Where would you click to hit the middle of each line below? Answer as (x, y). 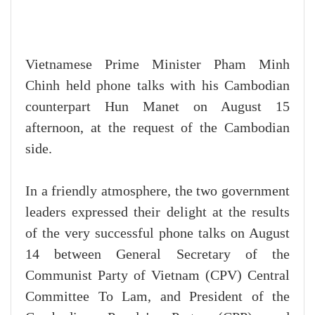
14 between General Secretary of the (157, 254)
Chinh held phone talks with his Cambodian (157, 85)
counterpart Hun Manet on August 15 (157, 107)
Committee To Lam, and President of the (157, 296)
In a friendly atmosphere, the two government (157, 191)
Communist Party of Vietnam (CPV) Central (157, 275)
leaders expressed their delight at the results (157, 212)
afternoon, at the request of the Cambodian (157, 128)
